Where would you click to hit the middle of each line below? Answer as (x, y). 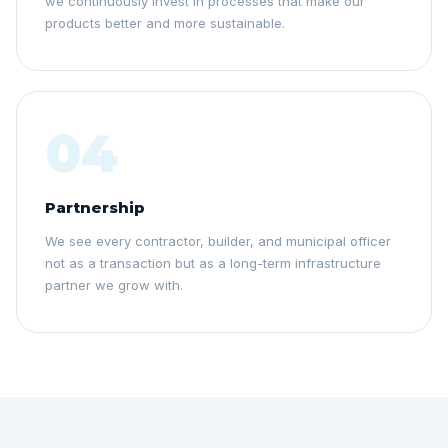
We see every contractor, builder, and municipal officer (218, 241)
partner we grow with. (114, 285)
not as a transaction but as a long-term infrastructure (213, 263)
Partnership (95, 207)
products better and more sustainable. (165, 23)
